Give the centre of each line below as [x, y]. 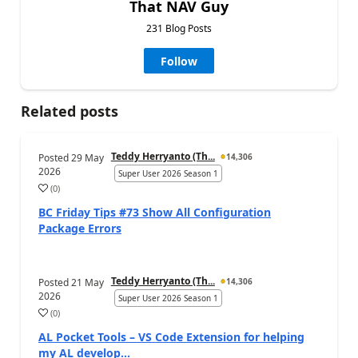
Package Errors [80, 228]
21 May [88, 282]
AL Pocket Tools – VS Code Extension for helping [171, 336]
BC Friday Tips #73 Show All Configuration [155, 212]
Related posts [70, 111]
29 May [88, 157]
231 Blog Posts [179, 28]
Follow [179, 61]
